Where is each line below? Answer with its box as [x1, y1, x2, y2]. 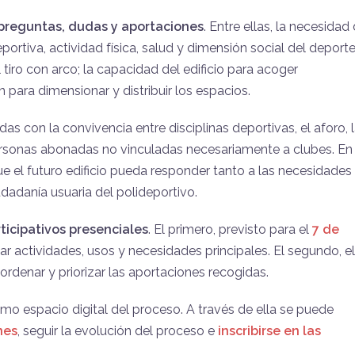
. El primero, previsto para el [148, 221, 312, 237]
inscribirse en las [218, 323, 321, 338]
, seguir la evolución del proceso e [17, 323, 218, 338]
